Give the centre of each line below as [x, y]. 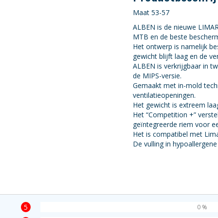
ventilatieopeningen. [164, 95]
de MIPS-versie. [157, 76]
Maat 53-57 [151, 12]
